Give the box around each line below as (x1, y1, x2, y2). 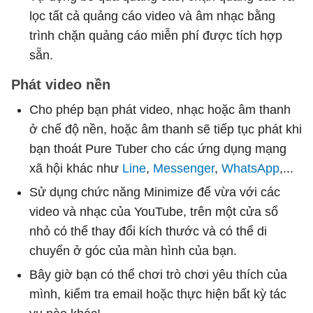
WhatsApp (221, 161, 279, 176)
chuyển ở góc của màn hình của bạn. (29, 244, 237, 259)
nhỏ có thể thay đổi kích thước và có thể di (29, 224, 267, 239)
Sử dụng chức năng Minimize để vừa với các (29, 185, 280, 200)
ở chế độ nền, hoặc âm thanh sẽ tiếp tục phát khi (29, 122, 302, 137)
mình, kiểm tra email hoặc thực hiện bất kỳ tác (29, 287, 286, 302)
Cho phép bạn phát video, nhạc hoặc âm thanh (29, 103, 291, 117)
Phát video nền (11, 77, 110, 93)
